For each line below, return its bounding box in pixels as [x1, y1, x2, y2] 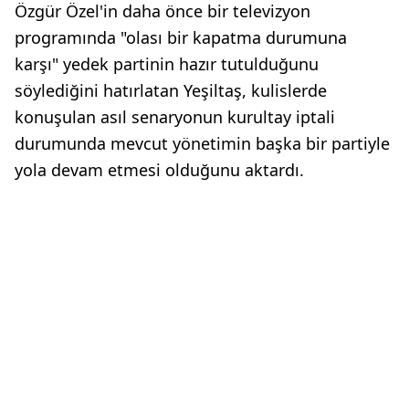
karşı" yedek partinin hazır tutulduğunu [15, 53, 319, 76]
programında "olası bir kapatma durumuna [15, 26, 347, 49]
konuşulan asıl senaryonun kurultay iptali [15, 106, 335, 129]
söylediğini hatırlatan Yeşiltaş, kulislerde [15, 79, 327, 102]
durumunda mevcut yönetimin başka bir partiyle [15, 132, 390, 155]
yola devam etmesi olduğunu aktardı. [15, 159, 304, 182]
